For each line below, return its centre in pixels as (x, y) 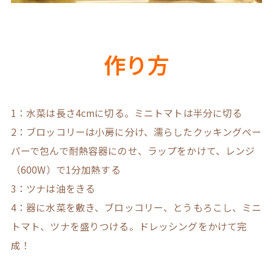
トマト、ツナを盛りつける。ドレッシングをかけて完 (129, 226)
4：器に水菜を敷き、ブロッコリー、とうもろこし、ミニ (136, 207)
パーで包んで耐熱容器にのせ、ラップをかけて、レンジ (133, 151)
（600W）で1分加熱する (66, 169)
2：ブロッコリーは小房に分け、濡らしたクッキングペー (136, 132)
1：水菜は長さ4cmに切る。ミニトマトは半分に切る (126, 113)
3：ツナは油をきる (53, 188)
